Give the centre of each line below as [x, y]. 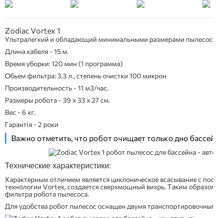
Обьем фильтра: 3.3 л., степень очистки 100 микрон [86, 76]
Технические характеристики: [58, 166]
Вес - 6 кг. [20, 112]
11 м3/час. [93, 88]
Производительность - [41, 88]
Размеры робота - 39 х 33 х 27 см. [57, 100]
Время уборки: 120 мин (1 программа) [64, 64]
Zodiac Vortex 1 [33, 30]
